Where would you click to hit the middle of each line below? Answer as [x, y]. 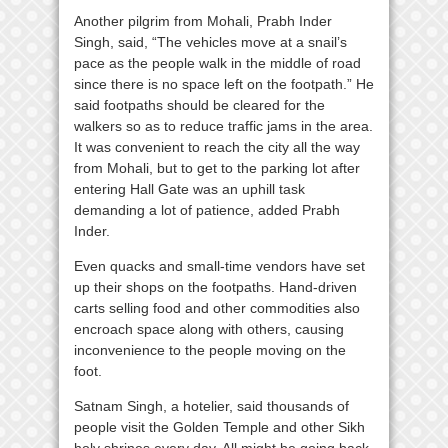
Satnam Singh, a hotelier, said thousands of [211, 406]
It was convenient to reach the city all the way [217, 147]
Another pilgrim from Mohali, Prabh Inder [203, 21]
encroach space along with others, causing [209, 329]
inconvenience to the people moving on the [210, 350]
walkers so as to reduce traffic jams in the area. [223, 126]
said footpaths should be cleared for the [199, 105]
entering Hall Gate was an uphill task [189, 189]
